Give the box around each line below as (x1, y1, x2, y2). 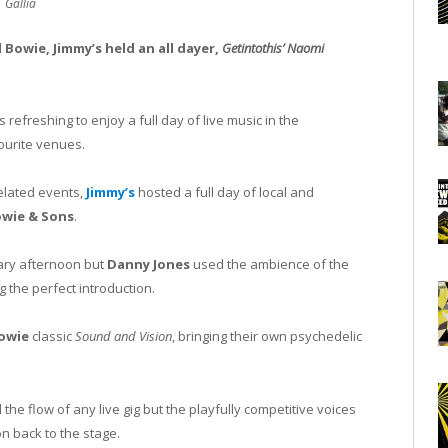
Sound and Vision (75, 327, 172, 346)
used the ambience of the (190, 255, 349, 274)
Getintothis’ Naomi (222, 38, 324, 57)
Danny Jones (107, 255, 190, 274)
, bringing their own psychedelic (172, 327, 362, 346)
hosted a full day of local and (135, 183, 314, 202)
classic (29, 327, 75, 346)
